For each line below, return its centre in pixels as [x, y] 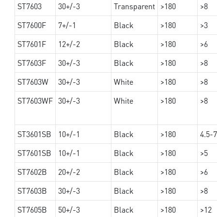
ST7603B [32, 191]
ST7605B [32, 210]
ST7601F [31, 44]
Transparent [134, 6]
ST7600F [31, 25]
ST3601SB [34, 134]
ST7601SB [34, 153]
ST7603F [31, 63]
